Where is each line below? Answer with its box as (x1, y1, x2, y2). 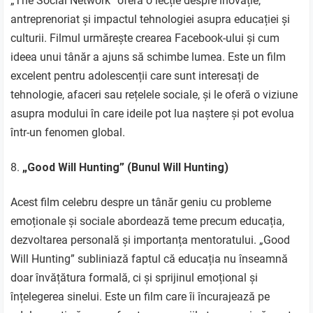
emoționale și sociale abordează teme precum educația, (10, 214, 285, 228)
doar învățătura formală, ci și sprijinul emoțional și (10, 270, 259, 284)
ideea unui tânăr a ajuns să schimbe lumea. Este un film (10, 50, 286, 64)
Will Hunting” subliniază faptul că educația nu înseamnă (10, 252, 289, 265)
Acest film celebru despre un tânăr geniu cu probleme (10, 195, 272, 209)
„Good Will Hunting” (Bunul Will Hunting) (22, 160, 229, 174)
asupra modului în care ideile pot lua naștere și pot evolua (10, 106, 295, 120)
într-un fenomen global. (10, 125, 126, 139)
